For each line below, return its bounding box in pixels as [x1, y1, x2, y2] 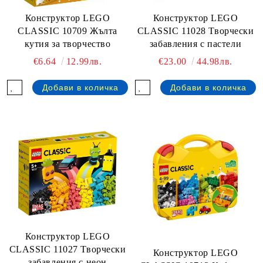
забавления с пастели [149, 38, 242, 49]
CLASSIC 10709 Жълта [18, 26, 117, 36]
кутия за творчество [24, 39, 111, 49]
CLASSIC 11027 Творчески [9, 244, 126, 255]
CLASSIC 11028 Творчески [137, 25, 254, 36]
